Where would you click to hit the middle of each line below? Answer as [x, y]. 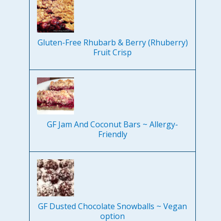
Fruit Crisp [113, 53]
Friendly [112, 134]
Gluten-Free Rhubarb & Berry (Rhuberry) [112, 43]
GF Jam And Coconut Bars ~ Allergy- [113, 125]
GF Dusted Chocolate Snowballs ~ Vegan [113, 206]
